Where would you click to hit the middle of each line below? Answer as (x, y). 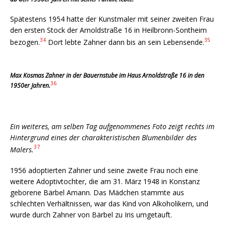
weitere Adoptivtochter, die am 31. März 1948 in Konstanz (105, 182)
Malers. (22, 149)
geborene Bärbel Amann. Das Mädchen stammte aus (97, 193)
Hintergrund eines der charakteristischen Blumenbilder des (103, 137)
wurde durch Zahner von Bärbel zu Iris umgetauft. (91, 215)
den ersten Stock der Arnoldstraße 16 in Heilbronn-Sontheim (108, 30)
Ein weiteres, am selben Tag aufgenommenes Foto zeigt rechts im (112, 126)
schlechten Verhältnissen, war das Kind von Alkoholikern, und (109, 204)
